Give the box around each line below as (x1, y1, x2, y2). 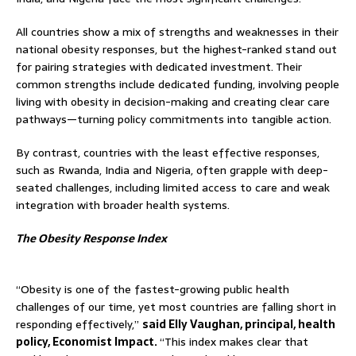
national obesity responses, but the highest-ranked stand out (16, 40, 337, 58)
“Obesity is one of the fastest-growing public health (16, 280, 289, 298)
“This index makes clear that (160, 332, 308, 350)
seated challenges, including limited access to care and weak (16, 178, 330, 196)
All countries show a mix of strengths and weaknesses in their (16, 22, 339, 41)
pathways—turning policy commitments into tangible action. (16, 110, 331, 128)
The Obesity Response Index (16, 229, 167, 247)
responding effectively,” (16, 315, 142, 333)
